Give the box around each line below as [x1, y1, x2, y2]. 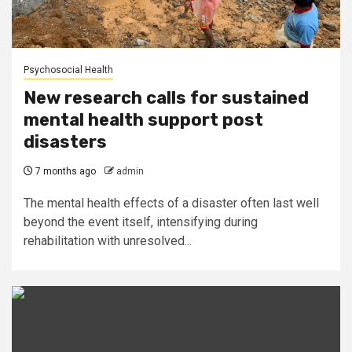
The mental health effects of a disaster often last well [24, 196, 319, 211]
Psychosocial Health [24, 64, 113, 75]
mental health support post [24, 109, 263, 130]
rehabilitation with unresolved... [24, 233, 192, 248]
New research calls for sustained [24, 87, 309, 108]
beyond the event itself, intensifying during [24, 214, 258, 229]
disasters [24, 131, 107, 152]
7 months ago [33, 166, 96, 177]
